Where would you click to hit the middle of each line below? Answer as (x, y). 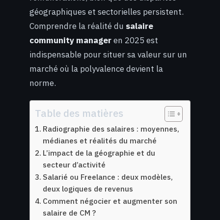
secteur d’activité (74, 164)
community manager (70, 41)
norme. (43, 83)
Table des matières (79, 113)
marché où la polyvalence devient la (96, 69)
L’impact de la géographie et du (99, 152)
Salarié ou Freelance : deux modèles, (108, 177)
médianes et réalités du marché (100, 140)
